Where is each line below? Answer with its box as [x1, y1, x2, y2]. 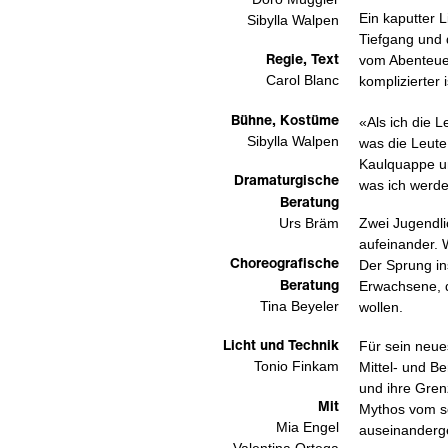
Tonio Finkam [253, 358, 339, 375]
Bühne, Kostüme [230, 108, 339, 130]
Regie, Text [265, 48, 339, 70]
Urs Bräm [278, 215, 339, 232]
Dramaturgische [233, 169, 339, 191]
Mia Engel [275, 418, 339, 435]
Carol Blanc [265, 72, 339, 89]
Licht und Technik [222, 334, 339, 356]
